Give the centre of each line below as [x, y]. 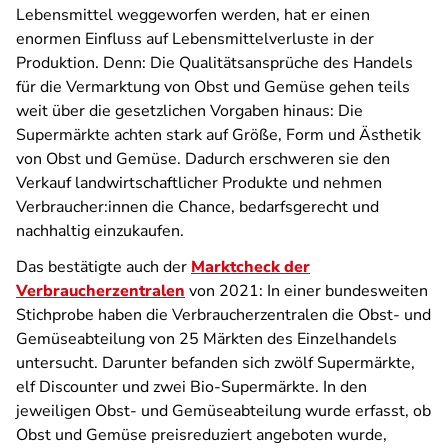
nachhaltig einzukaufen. [100, 231]
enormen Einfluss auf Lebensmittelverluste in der [195, 39]
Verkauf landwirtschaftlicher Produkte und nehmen [199, 183]
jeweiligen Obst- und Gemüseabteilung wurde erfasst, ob [223, 411]
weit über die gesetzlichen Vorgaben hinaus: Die [189, 111]
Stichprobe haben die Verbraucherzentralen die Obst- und [223, 315]
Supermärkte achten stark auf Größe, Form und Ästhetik [218, 135]
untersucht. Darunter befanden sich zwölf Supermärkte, [215, 363]
